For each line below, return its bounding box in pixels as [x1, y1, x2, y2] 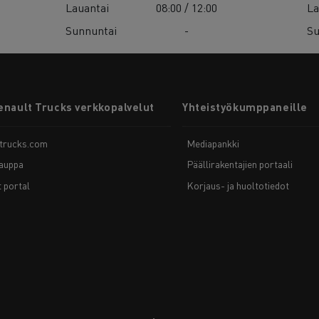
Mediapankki [186, 136, 239, 150]
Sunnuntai [66, 22, 117, 38]
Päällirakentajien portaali [186, 157, 293, 171]
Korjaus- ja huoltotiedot [186, 178, 289, 192]
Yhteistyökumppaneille [182, 99, 308, 114]
